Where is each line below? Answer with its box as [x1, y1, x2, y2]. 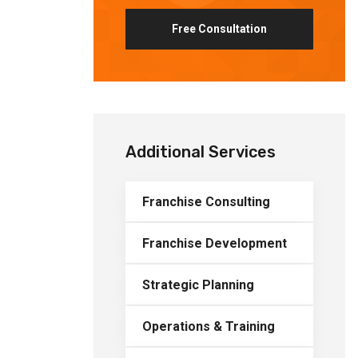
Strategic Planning [142, 276, 254, 292]
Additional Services [125, 142, 276, 161]
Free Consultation [172, 22, 267, 35]
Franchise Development [142, 235, 287, 251]
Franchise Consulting [142, 193, 270, 209]
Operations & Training [142, 318, 275, 334]
